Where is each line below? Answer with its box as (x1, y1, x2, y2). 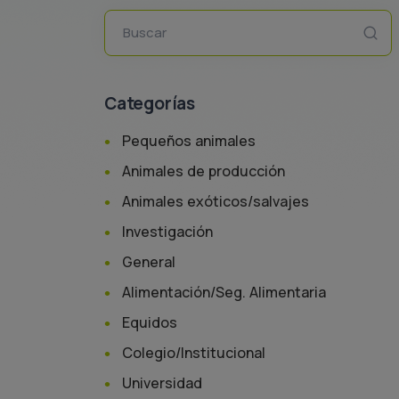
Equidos (122, 313, 177, 332)
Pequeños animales (122, 131, 256, 151)
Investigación (122, 222, 213, 241)
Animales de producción (122, 161, 285, 181)
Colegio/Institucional (122, 343, 265, 362)
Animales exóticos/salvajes (122, 191, 309, 211)
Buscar (123, 23, 167, 42)
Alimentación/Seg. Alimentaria (122, 282, 326, 302)
